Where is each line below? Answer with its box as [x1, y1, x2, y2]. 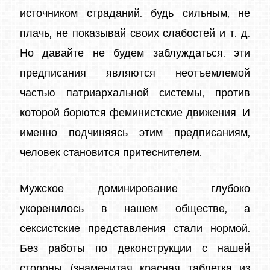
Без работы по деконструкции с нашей [20, 243, 250, 254]
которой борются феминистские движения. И [20, 107, 250, 119]
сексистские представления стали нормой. [20, 223, 250, 234]
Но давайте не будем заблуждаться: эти [20, 48, 250, 59]
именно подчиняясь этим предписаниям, [20, 127, 250, 139]
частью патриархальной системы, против [20, 87, 250, 99]
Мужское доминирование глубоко [20, 183, 250, 195]
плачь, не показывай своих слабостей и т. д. [20, 28, 250, 39]
